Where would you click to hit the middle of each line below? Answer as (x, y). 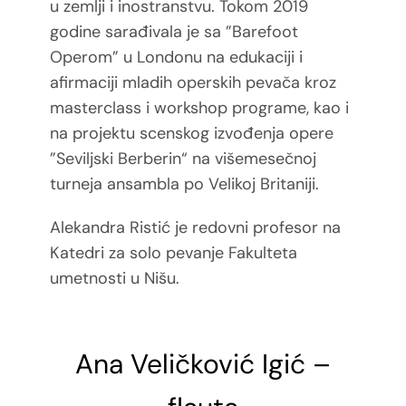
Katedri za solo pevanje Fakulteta (173, 253)
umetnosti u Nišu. (114, 279)
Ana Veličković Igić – (203, 364)
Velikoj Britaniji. (263, 184)
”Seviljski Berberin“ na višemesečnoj (183, 159)
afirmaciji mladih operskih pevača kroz (193, 83)
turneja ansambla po (129, 184)
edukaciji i (266, 58)
